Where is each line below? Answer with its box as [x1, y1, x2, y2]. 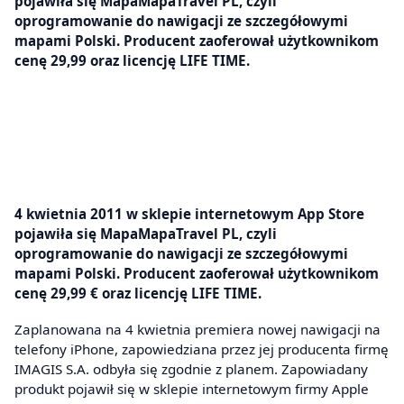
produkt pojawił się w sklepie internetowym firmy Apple [14, 379, 369, 398]
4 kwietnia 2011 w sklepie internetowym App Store [14, 205, 364, 224]
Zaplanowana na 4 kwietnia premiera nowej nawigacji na [14, 319, 381, 338]
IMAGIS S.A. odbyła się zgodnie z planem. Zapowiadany [14, 359, 368, 378]
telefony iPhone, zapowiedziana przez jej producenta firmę [14, 339, 389, 358]
